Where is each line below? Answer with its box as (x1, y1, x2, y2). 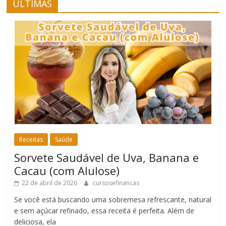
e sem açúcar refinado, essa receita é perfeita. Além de (14, 206, 195, 216)
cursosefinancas (93, 179, 140, 188)
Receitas (19, 135, 43, 144)
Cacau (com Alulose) (14, 163, 120, 179)
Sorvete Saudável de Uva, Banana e (14, 150, 199, 165)
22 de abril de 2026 (22, 179, 78, 188)
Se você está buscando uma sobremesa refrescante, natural (14, 195, 212, 205)
